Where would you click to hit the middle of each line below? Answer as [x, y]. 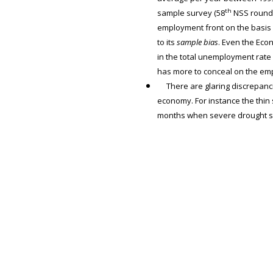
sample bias [197, 42]
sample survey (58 [191, 13]
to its [167, 42]
